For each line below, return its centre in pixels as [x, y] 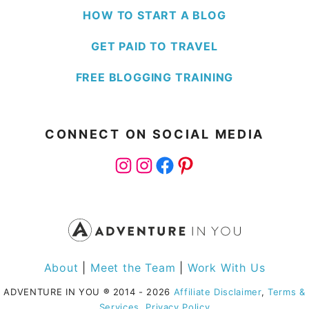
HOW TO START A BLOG [154, 15]
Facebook [192, 164]
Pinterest [210, 164]
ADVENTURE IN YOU [53, 292]
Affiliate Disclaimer [217, 292]
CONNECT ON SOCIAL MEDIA [154, 134]
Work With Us [226, 268]
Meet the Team [133, 268]
